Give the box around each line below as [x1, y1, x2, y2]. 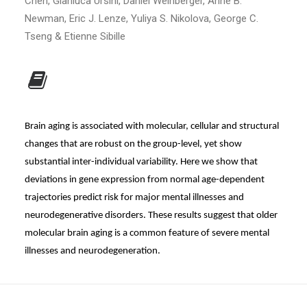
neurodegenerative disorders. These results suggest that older [25, 210, 278, 221]
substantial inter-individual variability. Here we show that [25, 157, 258, 167]
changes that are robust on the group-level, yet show [25, 139, 242, 149]
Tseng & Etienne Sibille [25, 30, 125, 42]
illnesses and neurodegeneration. [25, 246, 160, 256]
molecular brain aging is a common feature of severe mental [25, 228, 269, 238]
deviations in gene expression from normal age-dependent [25, 175, 265, 185]
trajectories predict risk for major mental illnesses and [25, 193, 244, 203]
